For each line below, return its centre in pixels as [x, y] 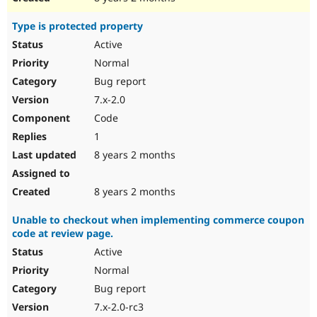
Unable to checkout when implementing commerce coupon [158, 220]
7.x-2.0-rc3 [117, 307]
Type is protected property [77, 26]
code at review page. [63, 234]
